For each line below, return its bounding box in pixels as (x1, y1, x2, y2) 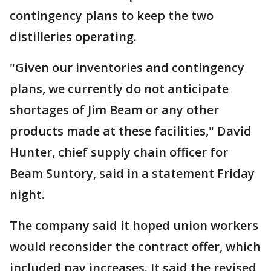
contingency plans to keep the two (10, 7, 214, 24)
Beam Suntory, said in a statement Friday (10, 165, 255, 182)
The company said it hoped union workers (10, 217, 258, 234)
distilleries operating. (10, 28, 137, 45)
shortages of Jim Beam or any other (10, 102, 219, 119)
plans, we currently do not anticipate (10, 80, 229, 97)
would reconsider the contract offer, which (10, 238, 261, 255)
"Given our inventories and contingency (10, 59, 244, 76)
